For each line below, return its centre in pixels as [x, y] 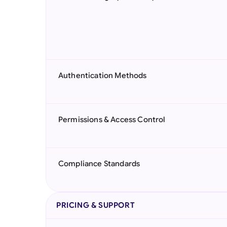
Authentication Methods [103, 75]
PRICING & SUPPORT [96, 205]
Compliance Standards [99, 164]
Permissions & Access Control [112, 120]
